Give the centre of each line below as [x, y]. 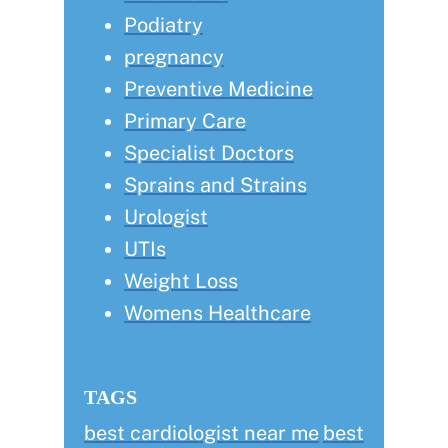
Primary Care [185, 121]
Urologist [166, 217]
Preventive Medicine [218, 89]
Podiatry [163, 25]
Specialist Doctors [209, 153]
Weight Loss [181, 281]
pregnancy [174, 57]
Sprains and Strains [215, 185]
